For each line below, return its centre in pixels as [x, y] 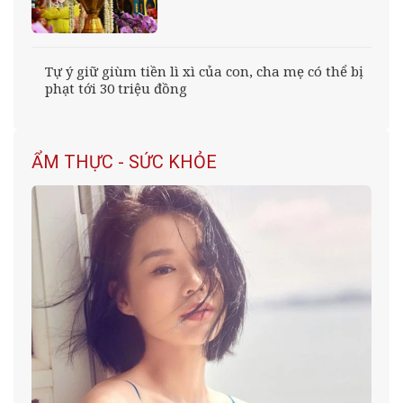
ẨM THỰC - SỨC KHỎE [124, 162]
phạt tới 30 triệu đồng [116, 88]
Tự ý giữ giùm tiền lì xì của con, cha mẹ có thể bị [204, 71]
